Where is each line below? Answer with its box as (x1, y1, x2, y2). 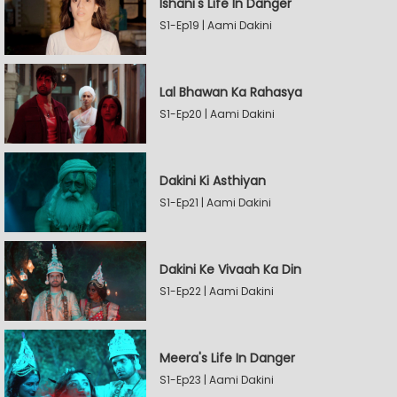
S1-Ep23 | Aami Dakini (160, 372, 274, 387)
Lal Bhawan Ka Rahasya (160, 83, 302, 101)
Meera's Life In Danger (160, 349, 295, 367)
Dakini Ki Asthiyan (160, 172, 266, 190)
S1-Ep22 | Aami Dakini (160, 284, 274, 299)
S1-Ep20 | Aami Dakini (160, 106, 275, 121)
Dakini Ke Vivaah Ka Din (160, 261, 301, 278)
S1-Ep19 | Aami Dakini (160, 18, 272, 33)
